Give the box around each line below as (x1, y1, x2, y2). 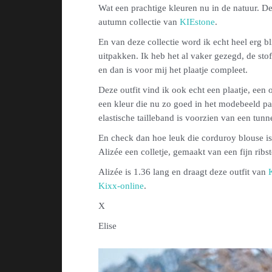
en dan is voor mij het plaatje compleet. (98, 64, 248, 75)
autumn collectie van (98, 16, 180, 27)
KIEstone (180, 16, 215, 27)
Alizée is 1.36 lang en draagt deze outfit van (98, 166, 268, 177)
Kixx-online (98, 180, 144, 191)
